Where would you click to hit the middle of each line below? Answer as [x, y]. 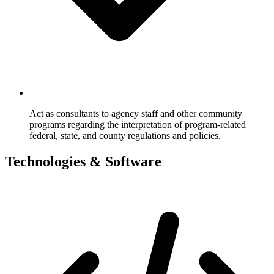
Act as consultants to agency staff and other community [136, 113]
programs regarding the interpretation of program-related [138, 124]
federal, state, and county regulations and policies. [125, 135]
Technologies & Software [83, 161]
